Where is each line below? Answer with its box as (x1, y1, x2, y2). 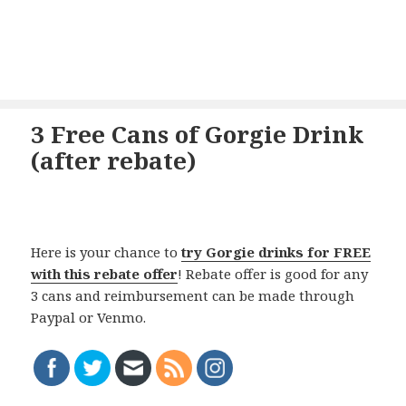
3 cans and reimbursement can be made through (31, 286, 355, 305)
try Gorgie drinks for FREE (181, 243, 372, 262)
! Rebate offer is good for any (178, 265, 369, 284)
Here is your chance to (31, 243, 182, 262)
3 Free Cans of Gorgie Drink (31, 118, 364, 151)
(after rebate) (31, 144, 198, 178)
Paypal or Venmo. (31, 308, 147, 327)
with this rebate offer (31, 265, 179, 284)
